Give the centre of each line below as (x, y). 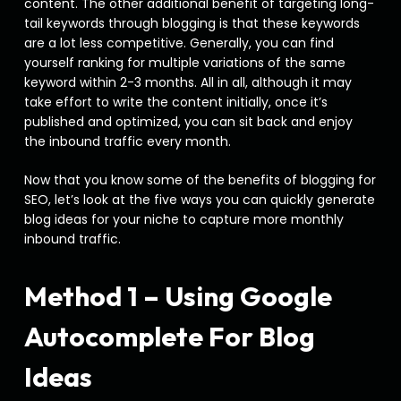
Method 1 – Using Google (178, 296)
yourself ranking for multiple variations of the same (184, 63)
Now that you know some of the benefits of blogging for (200, 180)
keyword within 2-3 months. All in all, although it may (188, 82)
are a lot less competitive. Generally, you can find (179, 43)
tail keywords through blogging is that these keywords (192, 23)
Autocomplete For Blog (169, 337)
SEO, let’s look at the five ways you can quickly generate (199, 200)
